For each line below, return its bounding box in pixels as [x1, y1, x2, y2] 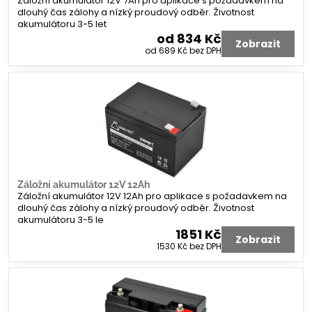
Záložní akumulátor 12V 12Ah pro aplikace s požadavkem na [17, 189, 287, 203]
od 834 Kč [157, 29, 221, 47]
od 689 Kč [145, 44, 189, 56]
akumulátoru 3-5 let [17, 17, 107, 31]
